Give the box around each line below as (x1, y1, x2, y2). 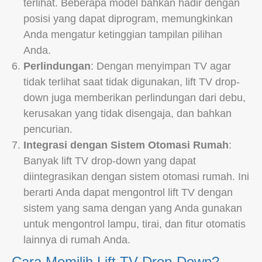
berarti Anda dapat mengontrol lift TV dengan (23, 186, 233, 198)
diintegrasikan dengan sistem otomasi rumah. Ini (23, 170, 249, 182)
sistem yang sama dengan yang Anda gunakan (23, 202, 242, 214)
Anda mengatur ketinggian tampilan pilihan (23, 28, 222, 40)
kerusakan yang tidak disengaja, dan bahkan (23, 107, 232, 119)
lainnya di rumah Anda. (23, 233, 130, 246)
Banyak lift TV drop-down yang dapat (23, 154, 196, 167)
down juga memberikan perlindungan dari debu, (23, 91, 246, 104)
